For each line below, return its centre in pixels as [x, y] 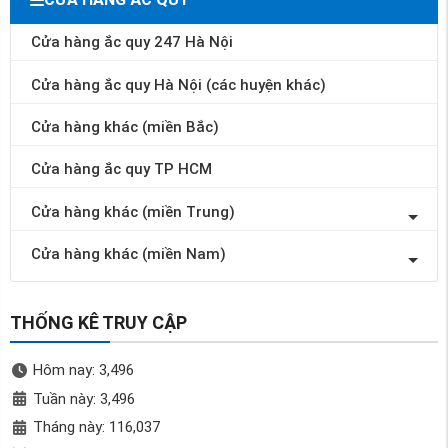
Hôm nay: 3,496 [83, 370]
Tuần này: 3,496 [83, 398]
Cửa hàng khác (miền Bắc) [125, 126]
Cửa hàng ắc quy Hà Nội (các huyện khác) [178, 84]
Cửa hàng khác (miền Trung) [133, 211]
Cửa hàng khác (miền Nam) [128, 254]
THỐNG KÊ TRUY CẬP [98, 323]
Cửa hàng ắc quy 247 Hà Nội [132, 42]
